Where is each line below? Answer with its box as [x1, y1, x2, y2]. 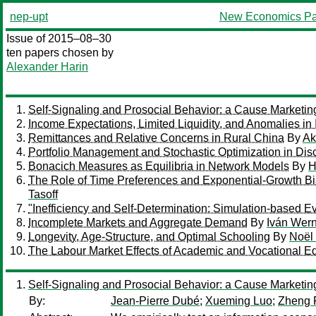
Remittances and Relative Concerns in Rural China [28, 132, 284, 144]
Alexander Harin [6, 61, 88, 73]
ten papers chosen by [6, 47, 114, 59]
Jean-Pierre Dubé [111, 295, 200, 307]
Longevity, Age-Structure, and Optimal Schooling [28, 231, 270, 243]
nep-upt [10, 11, 48, 23]
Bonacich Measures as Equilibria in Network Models [28, 160, 289, 172]
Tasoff [28, 188, 58, 200]
